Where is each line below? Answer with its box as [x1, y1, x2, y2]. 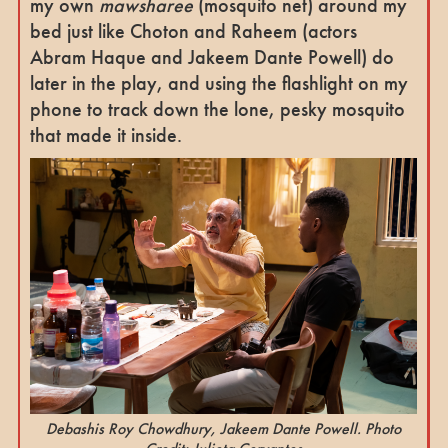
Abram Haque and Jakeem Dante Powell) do [29, 43, 394, 70]
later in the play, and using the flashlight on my [29, 69, 408, 96]
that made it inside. [29, 121, 182, 148]
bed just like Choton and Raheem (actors [29, 17, 357, 44]
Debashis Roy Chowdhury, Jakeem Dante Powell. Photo [46, 418, 401, 440]
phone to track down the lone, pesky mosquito [29, 95, 405, 122]
